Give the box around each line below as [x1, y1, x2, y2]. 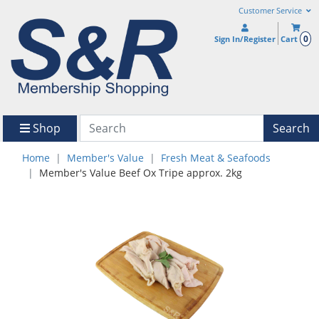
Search [273, 120, 310, 136]
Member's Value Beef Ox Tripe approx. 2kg [39, 166, 242, 180]
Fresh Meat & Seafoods [161, 151, 271, 165]
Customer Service [238, 6, 304, 16]
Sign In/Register [214, 33, 276, 44]
